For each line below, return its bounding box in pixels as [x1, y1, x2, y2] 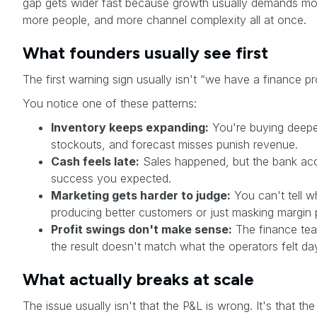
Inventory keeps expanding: [51, 120, 209, 134]
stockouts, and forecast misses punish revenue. [51, 137, 298, 151]
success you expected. [51, 171, 171, 185]
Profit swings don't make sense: [51, 221, 232, 236]
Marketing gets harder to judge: [51, 188, 231, 202]
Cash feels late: [51, 154, 139, 168]
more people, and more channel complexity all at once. [23, 12, 306, 27]
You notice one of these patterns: [23, 96, 197, 110]
